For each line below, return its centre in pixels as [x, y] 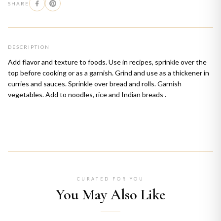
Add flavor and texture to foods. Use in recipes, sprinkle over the [107, 62]
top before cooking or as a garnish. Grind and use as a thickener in [109, 73]
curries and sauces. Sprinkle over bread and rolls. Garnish [95, 84]
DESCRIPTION [29, 47]
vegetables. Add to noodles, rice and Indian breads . [87, 94]
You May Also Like [110, 195]
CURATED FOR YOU [110, 179]
